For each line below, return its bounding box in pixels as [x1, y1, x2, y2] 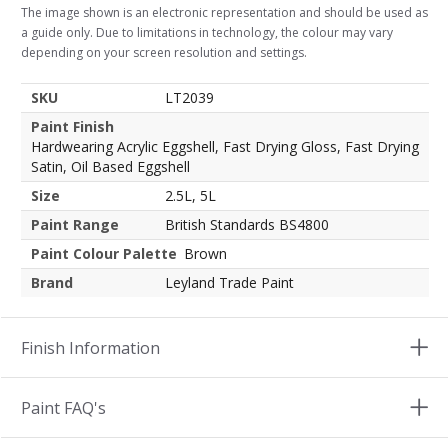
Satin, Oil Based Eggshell [31, 157, 190, 177]
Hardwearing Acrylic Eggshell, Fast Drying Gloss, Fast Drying [31, 137, 419, 157]
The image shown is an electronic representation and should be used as [21, 4, 428, 22]
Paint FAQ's [21, 397, 106, 420]
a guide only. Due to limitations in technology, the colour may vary [21, 24, 393, 42]
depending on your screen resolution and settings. [21, 44, 310, 62]
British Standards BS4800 [165, 215, 329, 235]
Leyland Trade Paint [165, 273, 294, 293]
